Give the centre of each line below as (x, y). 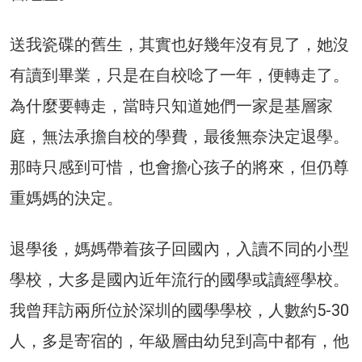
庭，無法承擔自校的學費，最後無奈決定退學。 (179, 136)
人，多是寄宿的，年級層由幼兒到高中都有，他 (179, 341)
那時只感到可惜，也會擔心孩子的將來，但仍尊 (179, 167)
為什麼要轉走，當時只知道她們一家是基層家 (171, 105)
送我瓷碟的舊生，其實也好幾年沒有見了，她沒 (179, 44)
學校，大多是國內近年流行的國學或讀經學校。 (179, 279)
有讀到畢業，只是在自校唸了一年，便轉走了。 (179, 75)
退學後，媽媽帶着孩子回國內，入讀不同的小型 (179, 248)
